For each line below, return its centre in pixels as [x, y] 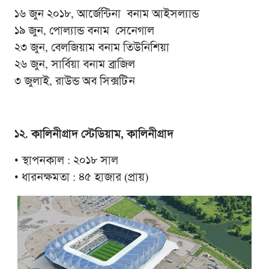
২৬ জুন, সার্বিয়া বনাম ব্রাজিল [74, 65]
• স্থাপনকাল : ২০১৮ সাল [66, 161]
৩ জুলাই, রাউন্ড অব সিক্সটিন [74, 81]
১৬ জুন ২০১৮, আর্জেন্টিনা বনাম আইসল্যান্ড [106, 14]
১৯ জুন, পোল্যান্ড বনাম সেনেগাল [84, 31]
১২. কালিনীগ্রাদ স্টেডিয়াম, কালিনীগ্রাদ [94, 134]
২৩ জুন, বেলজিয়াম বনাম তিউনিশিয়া [92, 48]
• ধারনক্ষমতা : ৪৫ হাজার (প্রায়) [81, 177]
